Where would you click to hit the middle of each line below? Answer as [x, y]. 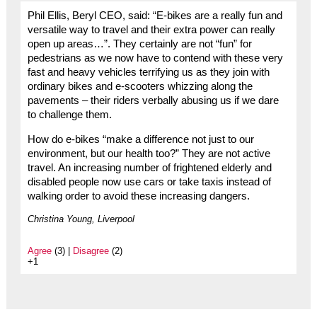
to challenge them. [69, 115]
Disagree [91, 250]
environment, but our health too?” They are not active [149, 153]
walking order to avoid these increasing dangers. [138, 196]
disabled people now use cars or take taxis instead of [149, 181]
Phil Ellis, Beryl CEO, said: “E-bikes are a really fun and [155, 16]
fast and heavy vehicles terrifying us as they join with [148, 73]
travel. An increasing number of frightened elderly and [149, 167]
